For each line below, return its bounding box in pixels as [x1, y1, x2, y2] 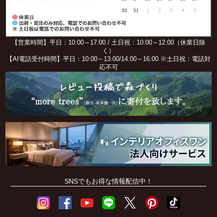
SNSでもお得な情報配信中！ [64, 177, 153, 185]
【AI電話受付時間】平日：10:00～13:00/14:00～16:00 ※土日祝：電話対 [6, 55, 211, 62]
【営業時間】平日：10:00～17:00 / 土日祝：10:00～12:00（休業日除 [12, 39, 205, 46]
